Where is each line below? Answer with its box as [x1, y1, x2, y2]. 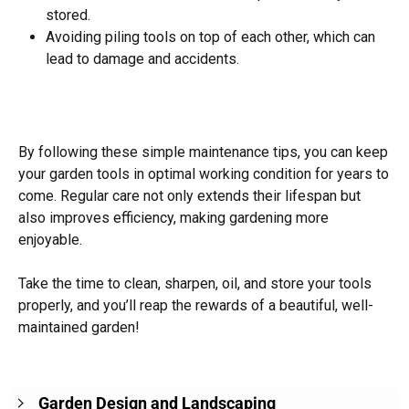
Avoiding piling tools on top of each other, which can [46, 28, 375, 46]
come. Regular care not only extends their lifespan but [18, 187, 361, 204]
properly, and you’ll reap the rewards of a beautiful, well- [18, 297, 373, 314]
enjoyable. [18, 231, 82, 248]
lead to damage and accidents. [46, 50, 239, 68]
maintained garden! [18, 319, 140, 336]
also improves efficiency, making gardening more [18, 209, 329, 226]
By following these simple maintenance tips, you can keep [18, 143, 388, 161]
